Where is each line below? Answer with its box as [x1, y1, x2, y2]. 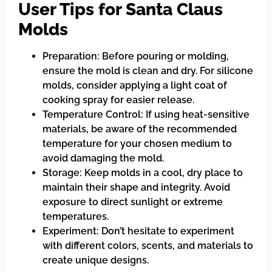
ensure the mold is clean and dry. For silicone [42, 64, 253, 76]
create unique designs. [42, 254, 149, 266]
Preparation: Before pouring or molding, [42, 50, 229, 62]
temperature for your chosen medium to [42, 137, 232, 149]
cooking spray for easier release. [42, 93, 194, 106]
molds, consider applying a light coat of [42, 79, 227, 91]
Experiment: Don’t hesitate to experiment [42, 225, 234, 237]
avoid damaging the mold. [42, 152, 164, 164]
